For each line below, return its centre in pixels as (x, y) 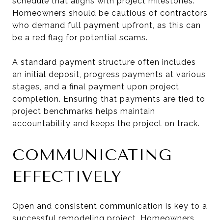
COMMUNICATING (92, 155)
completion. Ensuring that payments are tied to (109, 99)
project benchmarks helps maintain (84, 111)
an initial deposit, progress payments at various (109, 74)
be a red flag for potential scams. (80, 37)
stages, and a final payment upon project (96, 86)
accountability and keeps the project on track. (106, 123)
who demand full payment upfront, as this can (107, 25)
